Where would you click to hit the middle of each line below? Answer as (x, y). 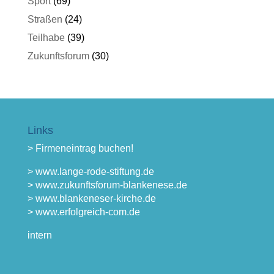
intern (39, 235)
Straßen (45, 19)
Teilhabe (46, 38)
